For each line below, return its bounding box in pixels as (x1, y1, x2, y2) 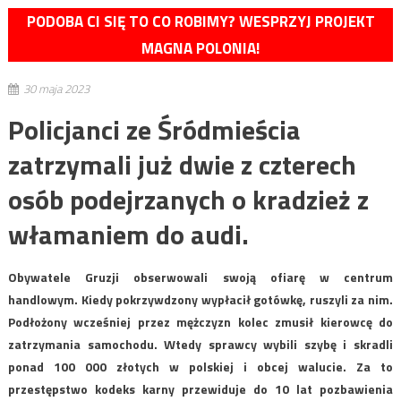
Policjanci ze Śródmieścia (7, 109, 301, 151)
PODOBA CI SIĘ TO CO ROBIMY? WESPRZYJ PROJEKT (26, 10, 375, 34)
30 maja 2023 (22, 80, 90, 98)
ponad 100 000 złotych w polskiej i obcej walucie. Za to (7, 357, 394, 377)
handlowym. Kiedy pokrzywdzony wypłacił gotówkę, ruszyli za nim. (7, 290, 394, 310)
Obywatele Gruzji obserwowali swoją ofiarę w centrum (7, 268, 394, 287)
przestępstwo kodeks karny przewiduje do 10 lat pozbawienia (7, 380, 394, 399)
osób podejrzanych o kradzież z (7, 179, 369, 221)
